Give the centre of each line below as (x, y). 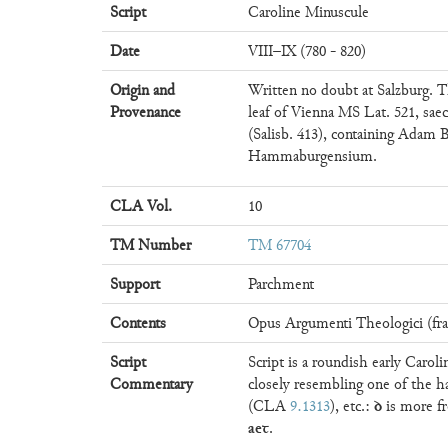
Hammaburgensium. (312, 156)
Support (135, 284)
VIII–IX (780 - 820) (307, 51)
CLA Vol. (141, 206)
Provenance (145, 112)
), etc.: (352, 406)
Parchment (281, 284)
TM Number (150, 245)
